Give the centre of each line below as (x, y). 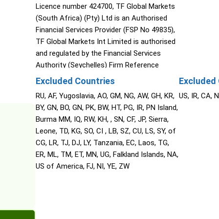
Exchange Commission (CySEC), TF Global (104, 89)
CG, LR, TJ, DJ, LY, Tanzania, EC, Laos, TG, (102, 143)
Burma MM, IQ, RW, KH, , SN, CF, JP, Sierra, (102, 120)
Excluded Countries (75, 81)
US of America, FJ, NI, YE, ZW (82, 166)
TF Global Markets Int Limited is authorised (105, 42)
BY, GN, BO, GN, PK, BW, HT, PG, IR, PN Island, (107, 108)
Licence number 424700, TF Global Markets (105, 7)
